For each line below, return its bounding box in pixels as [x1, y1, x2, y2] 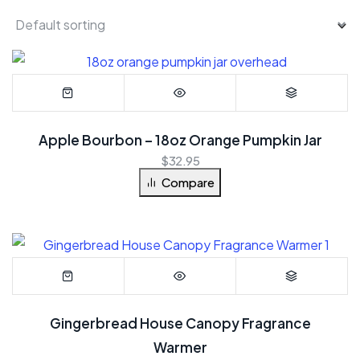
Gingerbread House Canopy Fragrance [49, 313, 311, 332]
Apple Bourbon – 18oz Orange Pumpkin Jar [38, 130, 322, 149]
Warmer [153, 337, 207, 356]
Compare [162, 174, 215, 190]
